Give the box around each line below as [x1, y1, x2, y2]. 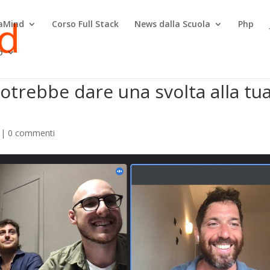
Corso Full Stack [52, 18, 119, 30]
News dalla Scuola [134, 18, 211, 30]
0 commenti [8, 127, 55, 139]
